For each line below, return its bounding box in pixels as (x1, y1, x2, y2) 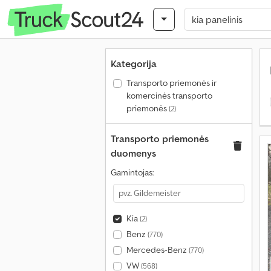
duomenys (111, 147, 156, 159)
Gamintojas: (111, 167, 154, 178)
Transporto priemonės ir (126, 77, 217, 88)
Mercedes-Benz (126, 244, 189, 255)
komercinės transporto (126, 90, 212, 101)
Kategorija (111, 57, 157, 70)
